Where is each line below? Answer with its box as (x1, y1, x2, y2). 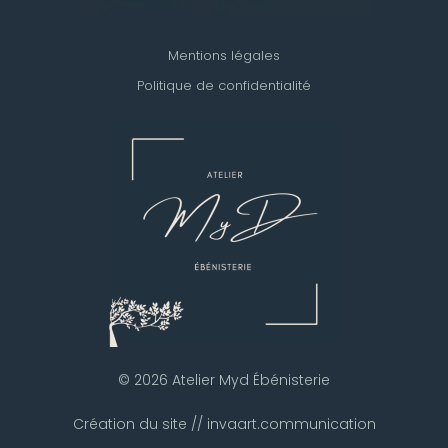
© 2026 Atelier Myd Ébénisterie (118, 370, 330, 391)
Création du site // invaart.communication (72, 414, 376, 435)
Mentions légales (168, 46, 280, 66)
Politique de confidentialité (137, 76, 311, 96)
